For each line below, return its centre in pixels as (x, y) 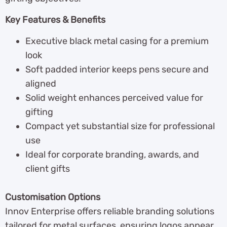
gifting (39, 112)
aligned (41, 84)
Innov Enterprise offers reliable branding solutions (110, 212)
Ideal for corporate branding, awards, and (112, 155)
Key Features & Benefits (55, 20)
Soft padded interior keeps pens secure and (117, 70)
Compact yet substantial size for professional (120, 126)
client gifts (48, 169)
